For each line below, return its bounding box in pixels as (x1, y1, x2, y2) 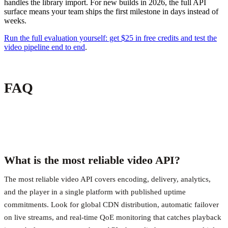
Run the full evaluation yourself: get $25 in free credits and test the (4, 33, 217, 42)
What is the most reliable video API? (4, 153, 180, 166)
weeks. (4, 16, 26, 25)
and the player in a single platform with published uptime (4, 187, 186, 196)
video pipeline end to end (4, 42, 85, 51)
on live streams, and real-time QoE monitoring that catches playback (4, 213, 221, 221)
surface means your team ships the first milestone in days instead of (4, 7, 218, 16)
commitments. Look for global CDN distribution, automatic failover (4, 200, 219, 209)
